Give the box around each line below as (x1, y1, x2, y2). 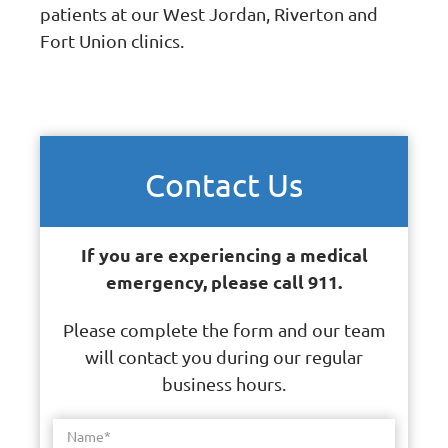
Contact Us (145, 164, 303, 204)
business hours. (162, 373, 286, 395)
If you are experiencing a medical (80, 242, 368, 266)
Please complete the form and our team (62, 319, 386, 341)
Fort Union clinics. (40, 30, 185, 52)
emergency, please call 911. (106, 269, 342, 293)
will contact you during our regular (85, 346, 363, 368)
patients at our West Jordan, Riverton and (40, 3, 379, 25)
